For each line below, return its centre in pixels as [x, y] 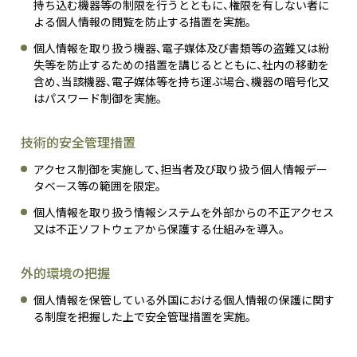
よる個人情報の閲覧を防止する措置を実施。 [142, 22]
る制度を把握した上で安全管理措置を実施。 [142, 317]
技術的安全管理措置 [78, 142]
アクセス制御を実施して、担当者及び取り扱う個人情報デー [180, 169]
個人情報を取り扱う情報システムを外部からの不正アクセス [184, 212]
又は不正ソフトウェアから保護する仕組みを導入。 [159, 229]
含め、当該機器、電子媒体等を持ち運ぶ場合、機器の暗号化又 [181, 82]
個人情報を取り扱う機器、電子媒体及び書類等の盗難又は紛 [181, 48]
